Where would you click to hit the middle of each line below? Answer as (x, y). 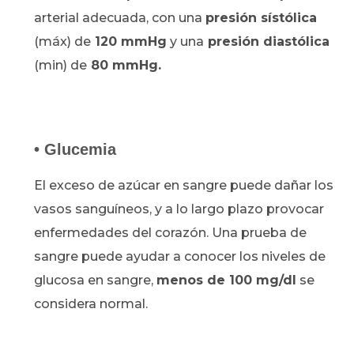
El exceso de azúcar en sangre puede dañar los (184, 186)
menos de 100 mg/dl (227, 281)
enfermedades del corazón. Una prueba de (171, 233)
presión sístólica (262, 18)
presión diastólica (267, 42)
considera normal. (91, 304)
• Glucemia (75, 150)
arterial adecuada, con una (120, 18)
